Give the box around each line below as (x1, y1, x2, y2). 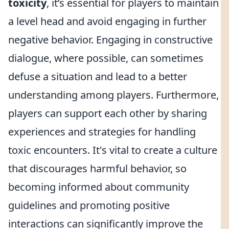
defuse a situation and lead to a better (8, 70, 187, 83)
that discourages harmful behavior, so (8, 162, 187, 175)
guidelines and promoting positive (8, 198, 170, 212)
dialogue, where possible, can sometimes (8, 51, 203, 65)
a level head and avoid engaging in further (8, 14, 207, 28)
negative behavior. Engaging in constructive (8, 33, 213, 47)
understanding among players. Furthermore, (8, 88, 219, 102)
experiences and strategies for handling (8, 125, 196, 139)
